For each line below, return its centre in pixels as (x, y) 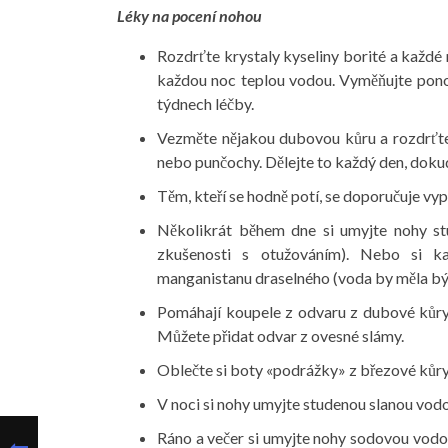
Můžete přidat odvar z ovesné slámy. (280, 335)
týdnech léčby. (205, 103)
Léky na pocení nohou (189, 15)
